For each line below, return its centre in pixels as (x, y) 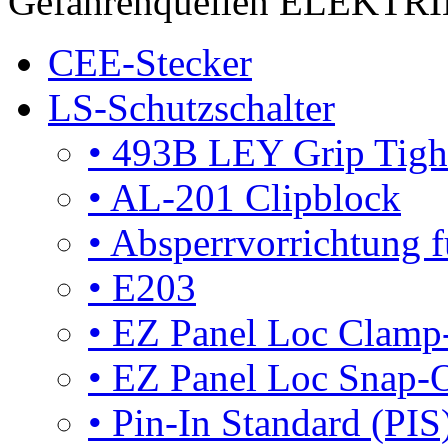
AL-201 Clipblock (251, 197)
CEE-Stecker (150, 62)
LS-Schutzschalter (191, 107)
